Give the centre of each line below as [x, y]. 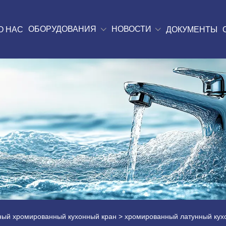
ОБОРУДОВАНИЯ [63, 29]
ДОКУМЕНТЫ [191, 29]
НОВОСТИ [131, 29]
